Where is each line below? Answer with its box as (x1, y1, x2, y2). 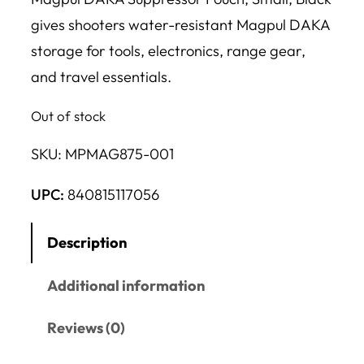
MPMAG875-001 (65, 144, 174, 163)
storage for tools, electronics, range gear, (31, 41, 305, 60)
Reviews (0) (47, 318, 126, 337)
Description (47, 233, 128, 253)
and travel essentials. (31, 67, 171, 86)
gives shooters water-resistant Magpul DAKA (31, 15, 330, 34)
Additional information (47, 275, 206, 295)
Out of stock (31, 106, 106, 124)
